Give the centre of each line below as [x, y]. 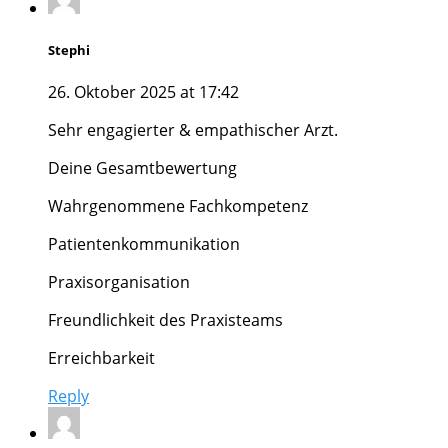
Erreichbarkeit [101, 357]
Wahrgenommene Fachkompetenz [178, 205]
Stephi [69, 49]
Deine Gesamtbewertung [142, 167]
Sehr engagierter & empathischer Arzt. [193, 129]
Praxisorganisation [119, 281]
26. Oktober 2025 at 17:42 [143, 91]
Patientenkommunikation [144, 243]
